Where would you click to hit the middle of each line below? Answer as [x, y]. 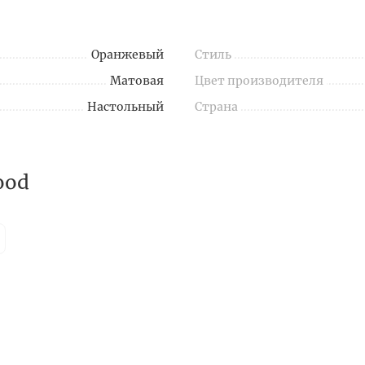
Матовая [137, 81]
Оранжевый [128, 55]
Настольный [125, 107]
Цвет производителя [259, 81]
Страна [216, 107]
